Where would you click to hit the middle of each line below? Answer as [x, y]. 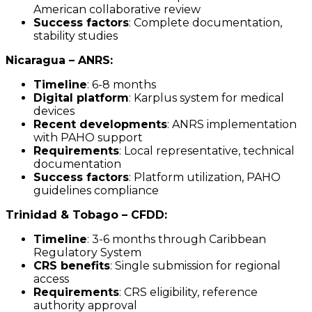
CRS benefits [72, 266]
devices [54, 111]
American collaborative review [117, 10]
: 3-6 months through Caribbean [177, 240]
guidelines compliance [96, 191]
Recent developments [100, 125]
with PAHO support [88, 138]
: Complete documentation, [205, 23]
